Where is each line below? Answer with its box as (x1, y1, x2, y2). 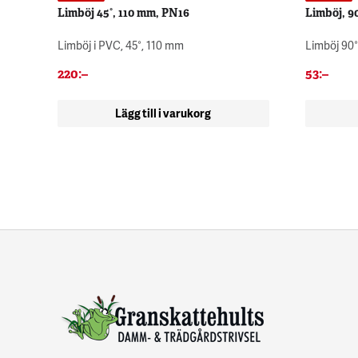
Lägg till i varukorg (115, 105, 212, 121)
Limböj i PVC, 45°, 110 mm (58, 37, 184, 53)
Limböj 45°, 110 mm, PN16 (58, 5, 189, 20)
